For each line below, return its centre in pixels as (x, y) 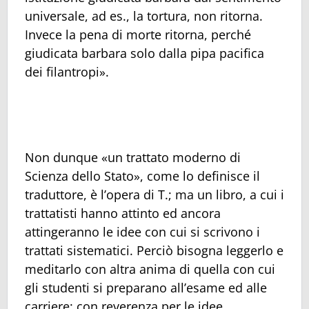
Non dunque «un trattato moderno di (133, 157)
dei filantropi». (67, 71)
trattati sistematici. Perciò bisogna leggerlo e (154, 250)
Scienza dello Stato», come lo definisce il (142, 176)
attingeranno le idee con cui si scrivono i (142, 231)
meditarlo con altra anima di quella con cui (150, 269)
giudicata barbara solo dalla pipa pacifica (144, 53)
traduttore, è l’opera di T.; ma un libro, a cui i (154, 194)
